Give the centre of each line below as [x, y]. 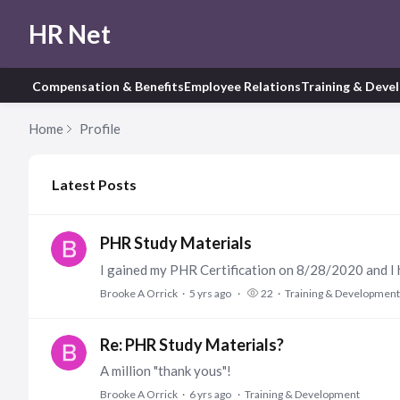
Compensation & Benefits [108, 86]
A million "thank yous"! [166, 371]
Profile [100, 129]
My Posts [58, 163]
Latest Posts [94, 184]
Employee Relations [242, 86]
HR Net [70, 34]
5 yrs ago [210, 293]
